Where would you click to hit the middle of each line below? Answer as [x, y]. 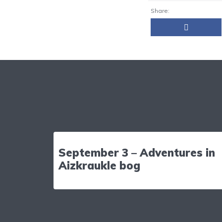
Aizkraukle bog [99, 165]
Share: [160, 10]
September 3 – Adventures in [137, 152]
